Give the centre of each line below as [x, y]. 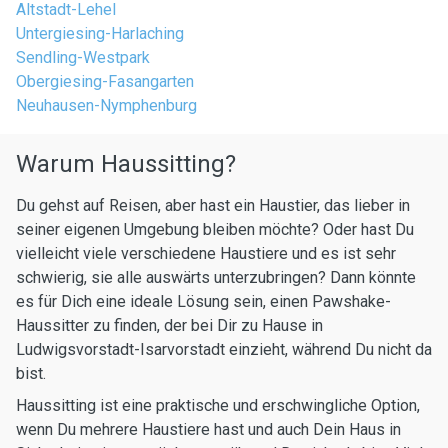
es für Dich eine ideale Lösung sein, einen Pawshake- [203, 301]
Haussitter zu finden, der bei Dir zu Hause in [169, 325]
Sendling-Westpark [83, 57]
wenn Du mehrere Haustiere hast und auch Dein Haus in [208, 429]
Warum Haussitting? [126, 164]
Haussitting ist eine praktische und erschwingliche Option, [218, 405]
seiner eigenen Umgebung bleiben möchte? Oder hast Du [215, 229]
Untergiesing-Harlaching [100, 33]
